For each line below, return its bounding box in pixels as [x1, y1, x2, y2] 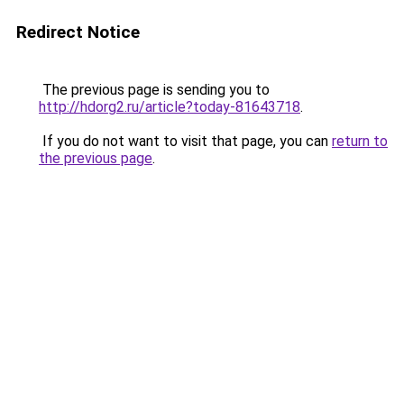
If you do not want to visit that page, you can [39, 133, 332, 150]
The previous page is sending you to [39, 81, 270, 98]
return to [332, 133, 388, 150]
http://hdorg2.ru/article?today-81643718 [39, 98, 300, 115]
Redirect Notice [16, 22, 140, 42]
